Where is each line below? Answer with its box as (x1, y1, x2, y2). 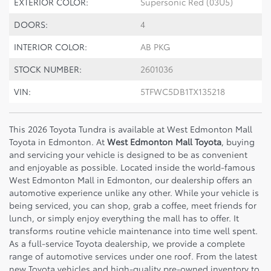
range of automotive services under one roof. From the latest (9, 250, 257, 263)
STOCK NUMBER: (14, 63, 82, 76)
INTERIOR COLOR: (14, 41, 87, 53)
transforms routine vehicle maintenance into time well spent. (9, 224, 258, 237)
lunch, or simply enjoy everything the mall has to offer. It (9, 212, 239, 224)
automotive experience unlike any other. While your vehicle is (9, 186, 259, 199)
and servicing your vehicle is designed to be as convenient (9, 148, 247, 161)
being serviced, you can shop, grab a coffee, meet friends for (9, 199, 256, 212)
